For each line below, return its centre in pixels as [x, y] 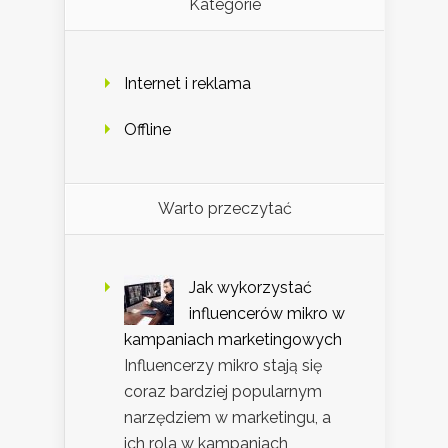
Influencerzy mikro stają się [223, 366]
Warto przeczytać [224, 209]
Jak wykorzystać [250, 288]
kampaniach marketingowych [233, 340]
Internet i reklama [187, 84]
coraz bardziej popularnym [223, 392]
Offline [147, 130]
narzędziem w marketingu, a [227, 418]
